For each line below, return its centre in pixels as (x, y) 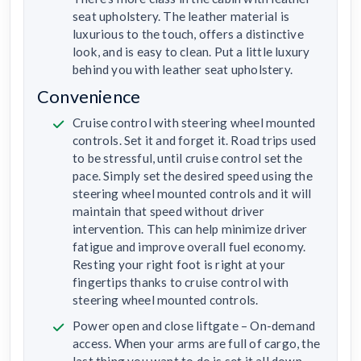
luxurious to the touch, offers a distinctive (188, 34)
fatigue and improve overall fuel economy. (189, 247)
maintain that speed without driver (168, 212)
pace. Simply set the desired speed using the (193, 176)
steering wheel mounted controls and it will (192, 194)
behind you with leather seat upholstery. (183, 70)
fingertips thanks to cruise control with (180, 282)
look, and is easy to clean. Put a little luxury (191, 52)
